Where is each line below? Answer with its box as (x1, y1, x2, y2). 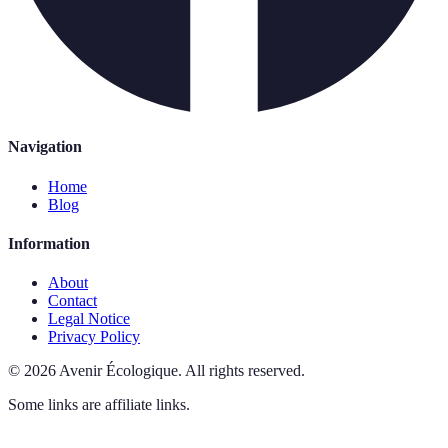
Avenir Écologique (59, 362, 178, 380)
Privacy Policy (48, 328, 140, 346)
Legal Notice (48, 310, 130, 328)
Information (8, 234, 90, 252)
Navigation (8, 138, 82, 156)
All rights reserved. (185, 362, 305, 380)
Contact (48, 292, 97, 310)
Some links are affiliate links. (8, 396, 190, 414)
